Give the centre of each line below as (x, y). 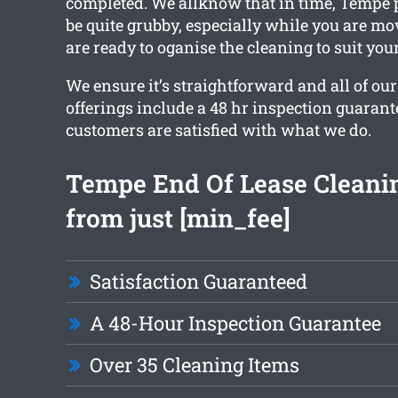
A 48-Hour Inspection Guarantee (235, 323)
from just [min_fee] (178, 219)
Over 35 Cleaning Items (194, 365)
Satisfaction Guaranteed (198, 282)
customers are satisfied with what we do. (218, 130)
